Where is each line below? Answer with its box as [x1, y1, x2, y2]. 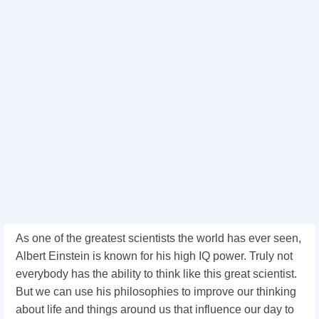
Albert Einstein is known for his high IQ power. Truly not [16, 250, 293, 262]
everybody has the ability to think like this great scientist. [16, 268, 297, 280]
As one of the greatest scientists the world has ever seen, [16, 232, 301, 244]
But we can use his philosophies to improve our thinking [16, 286, 296, 298]
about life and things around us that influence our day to [16, 303, 294, 315]
